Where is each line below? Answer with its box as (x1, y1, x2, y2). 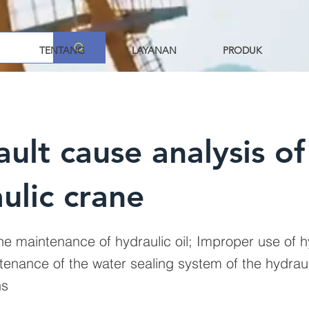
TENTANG (39, 44, 85, 57)
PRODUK (223, 44, 262, 57)
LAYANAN (132, 44, 177, 57)
